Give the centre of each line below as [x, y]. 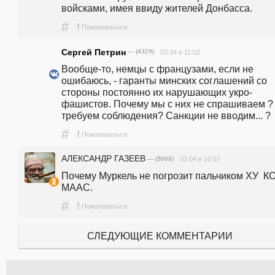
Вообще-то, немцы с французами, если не [157, 68]
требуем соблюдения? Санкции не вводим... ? [166, 115]
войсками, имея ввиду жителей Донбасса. [157, 8]
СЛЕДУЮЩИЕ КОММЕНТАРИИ [160, 235]
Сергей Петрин [94, 52]
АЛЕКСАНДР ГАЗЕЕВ [103, 158]
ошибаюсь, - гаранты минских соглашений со [164, 80]
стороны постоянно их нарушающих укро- [157, 92]
